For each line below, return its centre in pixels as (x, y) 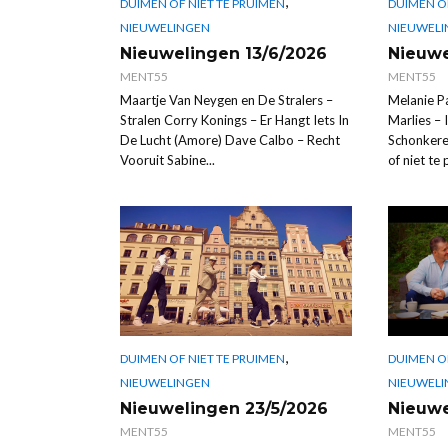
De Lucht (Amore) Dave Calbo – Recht (230, 139)
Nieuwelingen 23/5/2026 (224, 409)
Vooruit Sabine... (167, 159)
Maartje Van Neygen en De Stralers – (226, 99)
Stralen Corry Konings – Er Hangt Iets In (234, 119)
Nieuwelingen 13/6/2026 (223, 53)
